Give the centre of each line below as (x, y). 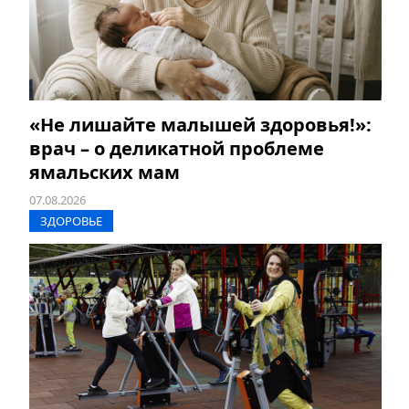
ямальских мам (105, 172)
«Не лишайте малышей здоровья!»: (200, 124)
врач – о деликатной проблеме (177, 148)
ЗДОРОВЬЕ (71, 220)
